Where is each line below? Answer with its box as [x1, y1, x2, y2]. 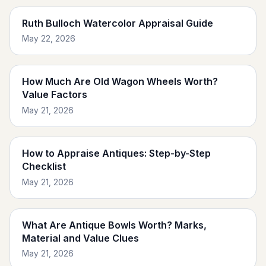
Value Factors [22, 88, 87, 101]
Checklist [22, 160, 66, 172]
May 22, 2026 [22, 34, 75, 44]
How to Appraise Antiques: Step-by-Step [22, 147, 211, 159]
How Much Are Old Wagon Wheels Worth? [22, 75, 218, 88]
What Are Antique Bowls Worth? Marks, [22, 218, 207, 231]
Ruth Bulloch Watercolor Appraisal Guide [22, 17, 213, 29]
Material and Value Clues [22, 232, 139, 244]
